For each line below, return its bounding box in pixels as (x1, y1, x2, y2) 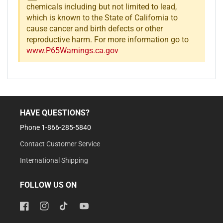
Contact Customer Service (20, 140, 100, 148)
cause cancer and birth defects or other (26, 23, 163, 33)
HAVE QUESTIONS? (20, 108, 90, 117)
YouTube (88, 202, 115, 210)
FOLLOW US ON (20, 180, 77, 190)
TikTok (68, 202, 88, 210)
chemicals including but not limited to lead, (26, 1, 177, 11)
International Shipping (20, 156, 88, 164)
